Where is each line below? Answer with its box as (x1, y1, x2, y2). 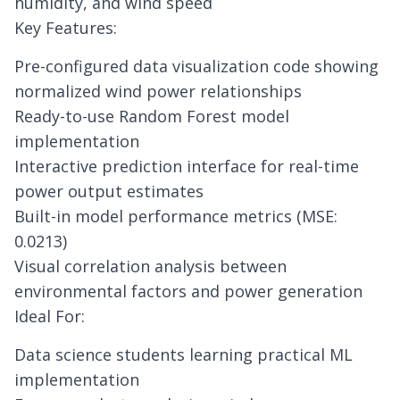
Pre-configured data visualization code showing (14, 55, 379, 77)
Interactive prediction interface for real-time (14, 155, 359, 177)
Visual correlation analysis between (14, 255, 287, 277)
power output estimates (14, 180, 204, 202)
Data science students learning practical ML (14, 344, 353, 365)
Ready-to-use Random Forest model (14, 105, 289, 127)
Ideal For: (14, 305, 85, 327)
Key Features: (14, 17, 117, 38)
